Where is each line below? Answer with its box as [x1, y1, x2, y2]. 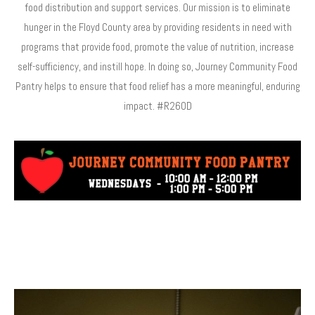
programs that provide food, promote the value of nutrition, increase [21, 40, 294, 53]
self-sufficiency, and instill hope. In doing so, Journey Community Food [18, 60, 297, 73]
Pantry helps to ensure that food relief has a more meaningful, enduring [15, 79, 300, 93]
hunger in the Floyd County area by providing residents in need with [23, 20, 292, 34]
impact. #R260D [123, 99, 192, 112]
